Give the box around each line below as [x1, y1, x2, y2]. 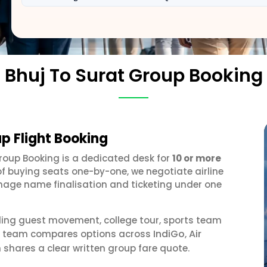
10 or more [172, 152, 221, 164]
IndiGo [153, 227, 185, 241]
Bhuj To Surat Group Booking [4, 63, 263, 88]
